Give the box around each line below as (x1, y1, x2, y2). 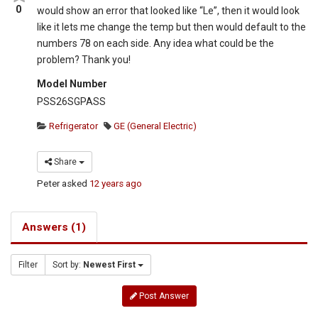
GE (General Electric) (111, 120, 197, 131)
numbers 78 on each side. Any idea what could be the (37, 38, 275, 50)
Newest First (83, 260, 136, 270)
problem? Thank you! (37, 54, 131, 66)
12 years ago (89, 178, 143, 190)
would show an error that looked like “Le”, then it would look (37, 5, 300, 17)
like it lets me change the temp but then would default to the (37, 21, 307, 33)
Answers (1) (22, 221, 86, 234)
